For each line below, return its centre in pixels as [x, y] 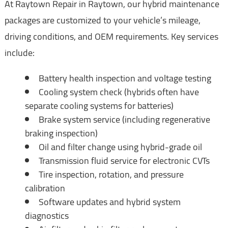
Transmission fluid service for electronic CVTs [124, 160]
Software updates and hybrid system [109, 202]
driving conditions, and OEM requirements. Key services [111, 36]
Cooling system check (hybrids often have [119, 92]
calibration [45, 188]
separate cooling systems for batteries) [99, 105]
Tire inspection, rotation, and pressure [111, 174]
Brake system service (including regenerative [124, 119]
